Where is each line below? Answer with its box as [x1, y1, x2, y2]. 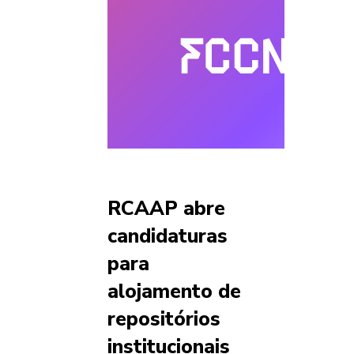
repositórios [107, 306, 220, 333]
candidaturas [107, 223, 228, 250]
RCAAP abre [107, 195, 225, 222]
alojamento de [107, 278, 241, 305]
